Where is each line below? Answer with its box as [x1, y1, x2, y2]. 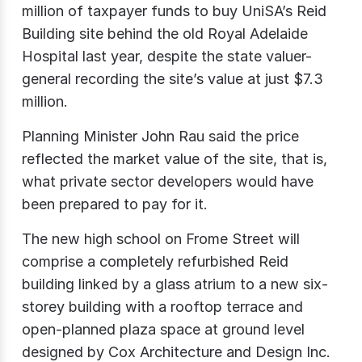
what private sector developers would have [22, 173, 314, 191]
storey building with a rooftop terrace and [22, 298, 303, 316]
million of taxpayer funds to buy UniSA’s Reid [22, 2, 326, 20]
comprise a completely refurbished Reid [22, 253, 288, 271]
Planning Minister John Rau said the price [22, 128, 299, 145]
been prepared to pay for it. [22, 196, 208, 213]
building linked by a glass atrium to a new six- [22, 276, 328, 293]
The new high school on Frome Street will [22, 230, 300, 248]
